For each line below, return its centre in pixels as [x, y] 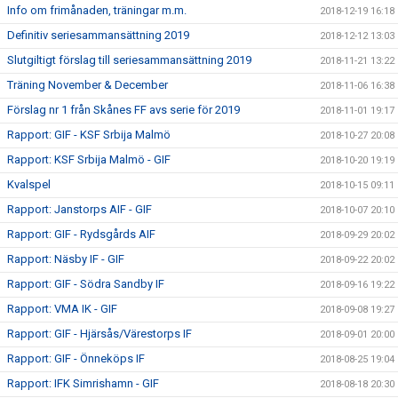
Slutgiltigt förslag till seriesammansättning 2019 [131, 60]
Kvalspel [29, 184]
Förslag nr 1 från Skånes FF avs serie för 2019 [123, 110]
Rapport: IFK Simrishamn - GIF [83, 383]
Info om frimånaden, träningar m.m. [97, 10]
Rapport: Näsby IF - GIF [66, 259]
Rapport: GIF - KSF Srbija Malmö [89, 135]
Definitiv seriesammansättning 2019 [98, 35]
